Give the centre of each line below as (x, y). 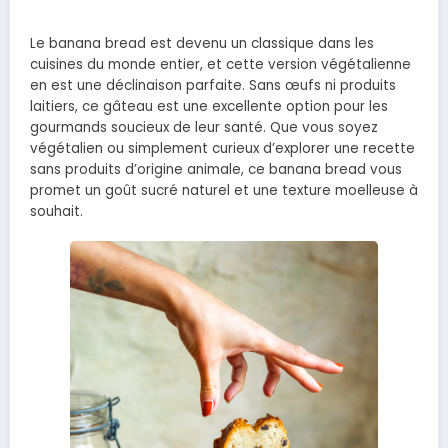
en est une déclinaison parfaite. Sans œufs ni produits (213, 85)
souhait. (56, 211)
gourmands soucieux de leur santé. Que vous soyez (204, 127)
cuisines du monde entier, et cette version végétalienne (220, 64)
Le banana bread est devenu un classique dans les (202, 43)
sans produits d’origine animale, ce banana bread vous (216, 169)
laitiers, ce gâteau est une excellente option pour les (209, 106)
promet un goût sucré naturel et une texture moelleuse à (224, 190)
